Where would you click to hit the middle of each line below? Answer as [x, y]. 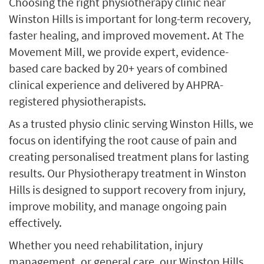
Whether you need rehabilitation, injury [106, 245]
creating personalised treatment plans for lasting [129, 156]
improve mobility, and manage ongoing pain [118, 206]
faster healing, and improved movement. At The [126, 35]
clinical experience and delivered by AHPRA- [116, 85]
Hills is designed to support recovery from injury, [127, 189]
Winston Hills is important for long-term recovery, [130, 19]
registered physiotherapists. [77, 101]
